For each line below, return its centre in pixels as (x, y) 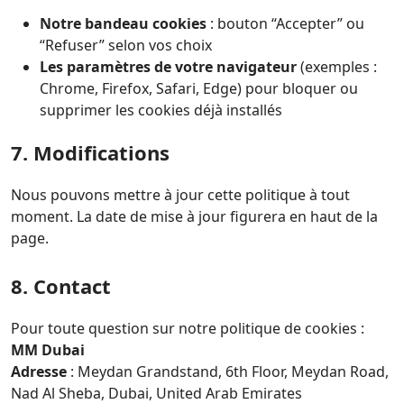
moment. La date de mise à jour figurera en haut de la (194, 216)
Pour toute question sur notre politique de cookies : (188, 328)
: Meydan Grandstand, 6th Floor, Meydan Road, (228, 372)
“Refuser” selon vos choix (126, 45)
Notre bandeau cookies (123, 23)
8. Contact (61, 286)
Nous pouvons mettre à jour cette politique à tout (180, 195)
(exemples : (337, 67)
